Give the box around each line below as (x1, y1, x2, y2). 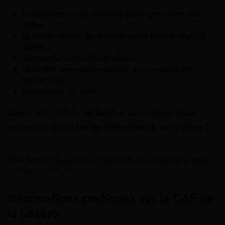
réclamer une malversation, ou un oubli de (23, 63, 192, 75)
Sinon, (8, 107, 35, 119)
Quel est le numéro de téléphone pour (55, 154, 211, 165)
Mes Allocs (35, 107, 79, 119)
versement (23, 74, 65, 86)
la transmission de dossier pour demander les (23, 30, 205, 42)
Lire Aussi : (8, 154, 53, 165)
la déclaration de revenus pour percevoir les (23, 8, 199, 20)
